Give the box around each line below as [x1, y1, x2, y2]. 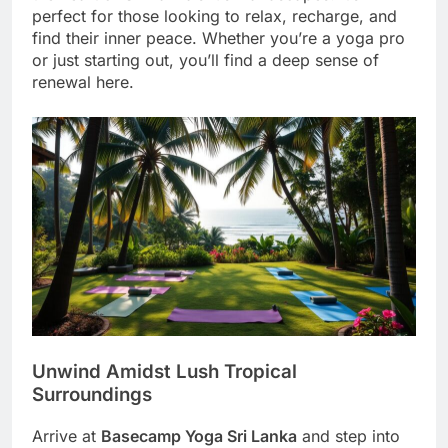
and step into [297, 425, 400, 446]
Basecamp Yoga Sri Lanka [101, 425, 297, 446]
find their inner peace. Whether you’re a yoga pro [32, 27, 405, 48]
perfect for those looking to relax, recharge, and [32, 5, 397, 26]
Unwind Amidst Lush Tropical [32, 360, 297, 383]
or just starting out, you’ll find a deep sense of [32, 49, 379, 70]
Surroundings [32, 383, 152, 406]
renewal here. [32, 71, 134, 92]
